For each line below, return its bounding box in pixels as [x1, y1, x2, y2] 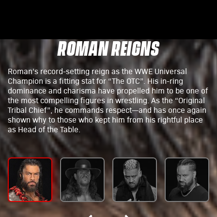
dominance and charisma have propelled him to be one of [8, 85, 208, 95]
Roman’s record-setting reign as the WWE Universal [8, 66, 187, 76]
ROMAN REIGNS [58, 36, 159, 61]
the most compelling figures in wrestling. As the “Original [8, 95, 205, 105]
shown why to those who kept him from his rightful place [8, 114, 203, 124]
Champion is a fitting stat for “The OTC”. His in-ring [8, 76, 183, 86]
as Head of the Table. [8, 124, 80, 134]
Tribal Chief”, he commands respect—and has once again [8, 105, 206, 115]
